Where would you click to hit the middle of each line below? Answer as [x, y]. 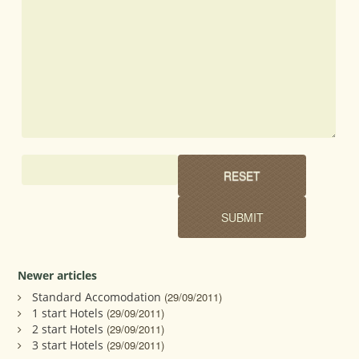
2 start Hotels [68, 329]
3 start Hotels [68, 345]
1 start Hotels [68, 313]
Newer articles [58, 275]
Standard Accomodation [97, 296]
